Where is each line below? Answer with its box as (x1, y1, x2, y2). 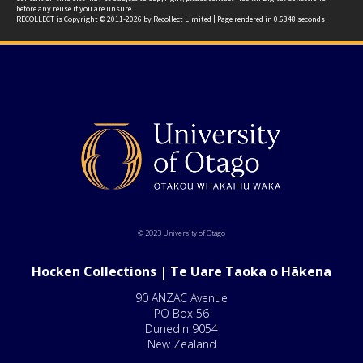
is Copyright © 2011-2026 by (54, 14, 153, 24)
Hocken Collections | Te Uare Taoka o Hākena (32, 263, 331, 280)
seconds (296, 14, 325, 24)
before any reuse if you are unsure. (16, 3, 133, 14)
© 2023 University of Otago (138, 228, 225, 238)
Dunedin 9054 (145, 321, 218, 336)
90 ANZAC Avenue (135, 290, 228, 305)
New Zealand (147, 336, 216, 352)
